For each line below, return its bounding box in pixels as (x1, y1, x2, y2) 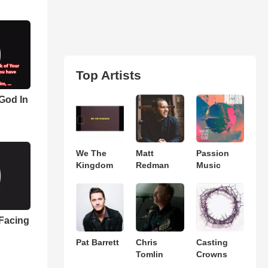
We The (75, 148, 106, 159)
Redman (136, 160, 170, 170)
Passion (196, 148, 229, 159)
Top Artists (75, 68, 141, 82)
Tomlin (136, 249, 164, 259)
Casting (196, 237, 228, 247)
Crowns (196, 249, 227, 259)
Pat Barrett (75, 237, 119, 247)
